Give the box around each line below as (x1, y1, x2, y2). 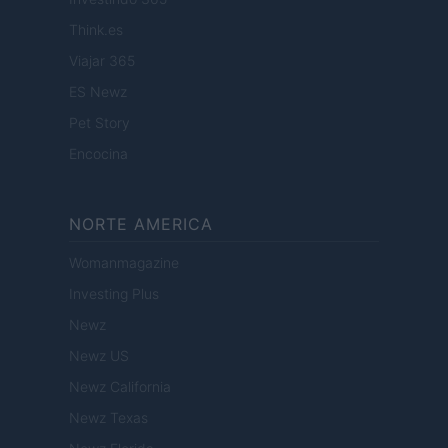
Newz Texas (69, 409, 148, 427)
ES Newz (69, 83, 127, 101)
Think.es (69, 21, 123, 39)
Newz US (69, 347, 129, 365)
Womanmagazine (69, 254, 179, 272)
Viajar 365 (69, 52, 135, 70)
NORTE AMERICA (69, 214, 213, 235)
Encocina (69, 145, 128, 163)
